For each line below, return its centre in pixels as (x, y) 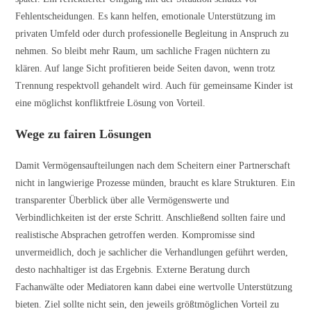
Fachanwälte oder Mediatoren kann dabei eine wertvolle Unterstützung (154, 287)
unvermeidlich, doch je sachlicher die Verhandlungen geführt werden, (152, 252)
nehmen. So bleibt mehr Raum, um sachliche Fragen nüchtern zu (143, 51)
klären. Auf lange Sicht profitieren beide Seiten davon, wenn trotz (145, 68)
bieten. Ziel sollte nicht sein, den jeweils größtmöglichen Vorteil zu (148, 304)
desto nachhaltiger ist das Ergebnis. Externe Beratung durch (133, 269)
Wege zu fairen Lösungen (84, 134)
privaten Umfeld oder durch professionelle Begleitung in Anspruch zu (152, 33)
